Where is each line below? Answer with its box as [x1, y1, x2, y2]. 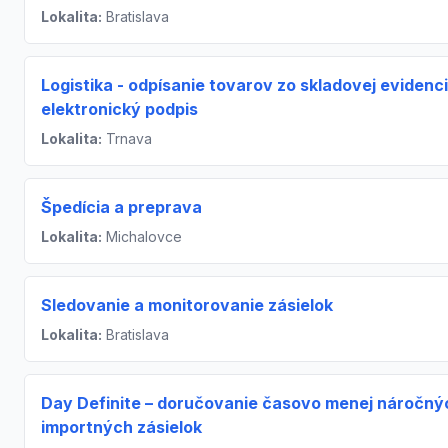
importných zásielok [41, 417, 202, 437]
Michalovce [102, 228, 182, 245]
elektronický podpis [41, 99, 198, 119]
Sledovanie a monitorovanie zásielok [41, 295, 333, 315]
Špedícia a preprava [41, 197, 202, 217]
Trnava [102, 130, 152, 147]
